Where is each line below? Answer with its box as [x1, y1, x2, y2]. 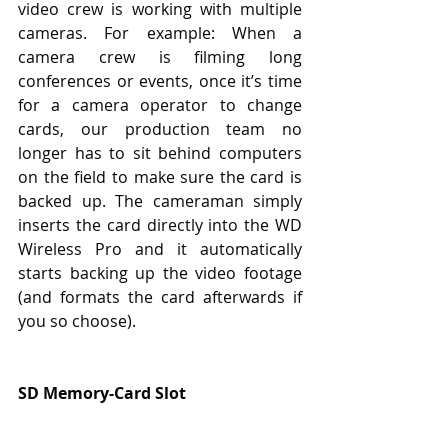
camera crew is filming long [18, 46, 302, 69]
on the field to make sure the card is [18, 166, 302, 189]
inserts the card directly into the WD [18, 214, 302, 237]
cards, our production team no [18, 118, 302, 141]
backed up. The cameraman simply [18, 190, 302, 213]
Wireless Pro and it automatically [18, 238, 302, 261]
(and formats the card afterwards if [18, 286, 302, 309]
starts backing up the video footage [18, 262, 302, 285]
